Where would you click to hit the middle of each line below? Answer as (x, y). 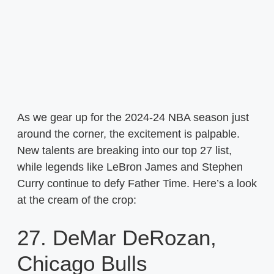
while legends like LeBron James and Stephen (130, 167)
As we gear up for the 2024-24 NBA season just (133, 117)
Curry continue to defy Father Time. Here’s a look (137, 183)
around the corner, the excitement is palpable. (128, 134)
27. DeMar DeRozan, (117, 237)
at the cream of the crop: (77, 200)
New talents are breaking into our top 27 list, (124, 150)
